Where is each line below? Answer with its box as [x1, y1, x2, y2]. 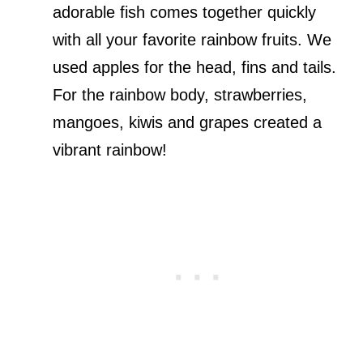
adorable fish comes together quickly [52, 2, 316, 21]
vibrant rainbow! [52, 140, 167, 159]
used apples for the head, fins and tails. [52, 58, 336, 76]
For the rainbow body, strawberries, [52, 85, 307, 104]
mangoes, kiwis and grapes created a [52, 113, 322, 131]
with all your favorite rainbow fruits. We [52, 30, 331, 49]
